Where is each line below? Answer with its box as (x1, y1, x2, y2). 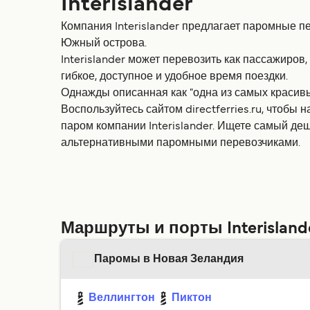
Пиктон (172, 293, 212, 303)
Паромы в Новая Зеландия (94, 255, 244, 264)
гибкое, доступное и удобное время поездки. (61, 72, 288, 82)
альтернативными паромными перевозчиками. (61, 138, 300, 148)
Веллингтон (89, 293, 155, 303)
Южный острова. (61, 39, 147, 48)
